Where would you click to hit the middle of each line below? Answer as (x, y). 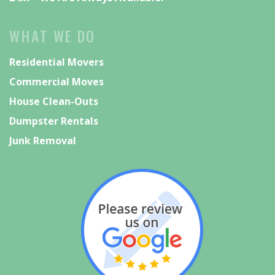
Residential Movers (56, 62)
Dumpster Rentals (54, 121)
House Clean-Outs (54, 101)
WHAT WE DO (52, 35)
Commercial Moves (56, 81)
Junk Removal (43, 140)
